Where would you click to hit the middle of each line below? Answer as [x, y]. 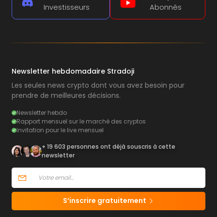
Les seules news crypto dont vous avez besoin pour [98, 85]
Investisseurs [66, 8]
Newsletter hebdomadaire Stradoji [73, 71]
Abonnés [165, 8]
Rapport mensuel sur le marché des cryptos [81, 122]
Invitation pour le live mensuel [60, 130]
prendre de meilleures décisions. [66, 96]
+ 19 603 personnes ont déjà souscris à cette [108, 147]
